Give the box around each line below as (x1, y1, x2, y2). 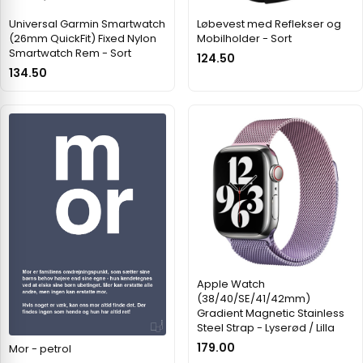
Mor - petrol (9, 341, 71, 357)
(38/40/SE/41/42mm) (197, 290, 310, 306)
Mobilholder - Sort (197, 30, 292, 46)
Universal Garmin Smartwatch (9, 15, 165, 32)
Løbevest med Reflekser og (197, 15, 341, 32)
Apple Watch (197, 275, 265, 292)
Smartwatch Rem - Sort (9, 45, 131, 61)
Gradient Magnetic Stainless (197, 305, 344, 321)
